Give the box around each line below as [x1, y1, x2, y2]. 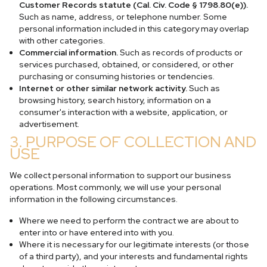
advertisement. [19, 119, 79, 129]
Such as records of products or [118, 47, 243, 58]
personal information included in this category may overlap [19, 23, 249, 34]
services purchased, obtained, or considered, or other [19, 59, 234, 70]
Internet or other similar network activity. [19, 83, 187, 94]
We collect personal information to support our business [10, 170, 231, 181]
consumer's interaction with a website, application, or [19, 107, 228, 117]
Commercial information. [19, 47, 118, 58]
